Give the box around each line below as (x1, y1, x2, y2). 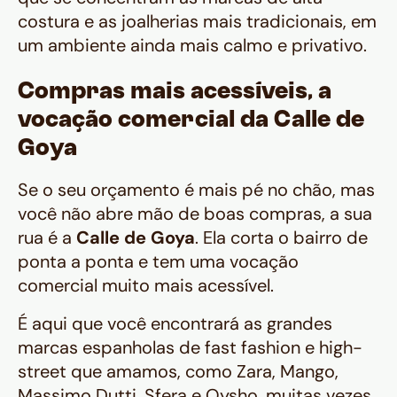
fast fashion (205, 336, 300, 360)
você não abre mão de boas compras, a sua (18, 202, 372, 226)
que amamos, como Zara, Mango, (66, 360, 339, 384)
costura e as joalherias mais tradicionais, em (18, 10, 377, 34)
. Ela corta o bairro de (195, 226, 368, 250)
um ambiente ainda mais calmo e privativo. (18, 34, 367, 58)
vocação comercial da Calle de (18, 111, 364, 132)
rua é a (18, 226, 76, 250)
